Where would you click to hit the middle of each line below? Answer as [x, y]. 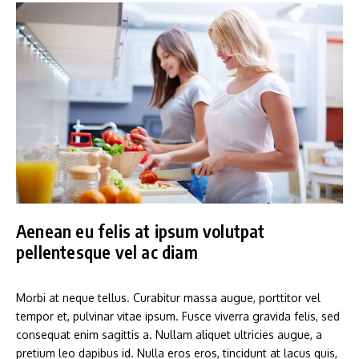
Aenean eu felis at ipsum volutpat [141, 230]
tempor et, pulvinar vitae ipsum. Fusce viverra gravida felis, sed [178, 316]
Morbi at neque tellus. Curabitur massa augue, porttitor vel [168, 297]
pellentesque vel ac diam [107, 251]
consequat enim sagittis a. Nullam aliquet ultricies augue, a [169, 334]
